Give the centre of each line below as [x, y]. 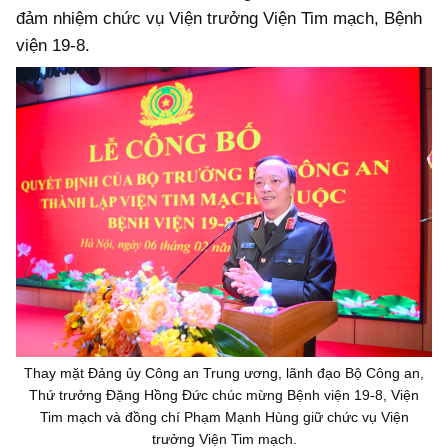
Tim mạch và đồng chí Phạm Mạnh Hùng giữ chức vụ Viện [224, 417]
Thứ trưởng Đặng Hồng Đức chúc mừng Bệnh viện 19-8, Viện [224, 395]
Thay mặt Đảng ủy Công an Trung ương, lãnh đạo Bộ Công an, [224, 373]
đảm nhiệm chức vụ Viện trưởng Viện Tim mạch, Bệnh [219, 18]
